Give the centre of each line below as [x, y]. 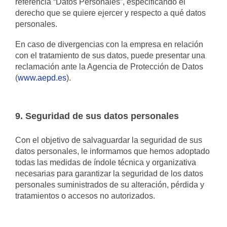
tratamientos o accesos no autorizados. [85, 196]
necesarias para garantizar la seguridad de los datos [109, 174]
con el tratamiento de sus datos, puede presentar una [110, 55]
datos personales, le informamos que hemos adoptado [112, 151]
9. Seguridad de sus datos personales [97, 116]
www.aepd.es [42, 78]
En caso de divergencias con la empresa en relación [109, 44]
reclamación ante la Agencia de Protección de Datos [109, 67]
